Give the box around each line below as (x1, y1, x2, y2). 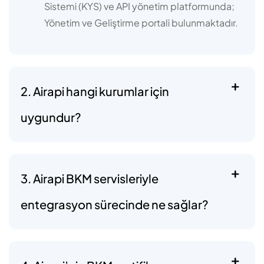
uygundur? (21, 109, 81, 124)
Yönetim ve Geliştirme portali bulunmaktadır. (44, 16, 238, 29)
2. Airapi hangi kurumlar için (21, 83, 169, 98)
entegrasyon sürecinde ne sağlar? (21, 196, 209, 212)
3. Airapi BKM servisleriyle (21, 170, 159, 186)
